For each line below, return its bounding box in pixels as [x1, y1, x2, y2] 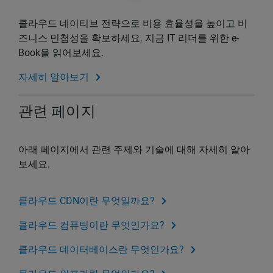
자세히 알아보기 [18, 71, 89, 83]
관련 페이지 [18, 103, 96, 121]
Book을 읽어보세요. [18, 47, 104, 59]
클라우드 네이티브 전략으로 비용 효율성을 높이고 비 [18, 18, 247, 30]
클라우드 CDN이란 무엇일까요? [18, 195, 155, 207]
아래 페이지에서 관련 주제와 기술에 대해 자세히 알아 [18, 144, 250, 156]
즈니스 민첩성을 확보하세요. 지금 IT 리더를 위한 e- [18, 32, 239, 44]
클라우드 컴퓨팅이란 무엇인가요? [18, 219, 165, 232]
